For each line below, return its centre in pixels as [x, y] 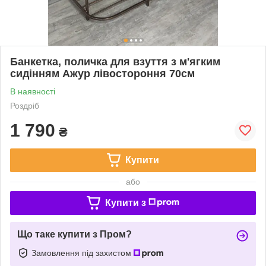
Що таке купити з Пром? [75, 234]
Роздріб [25, 105]
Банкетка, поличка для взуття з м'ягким [115, 61]
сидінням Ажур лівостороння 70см [102, 73]
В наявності [33, 91]
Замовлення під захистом [83, 253]
